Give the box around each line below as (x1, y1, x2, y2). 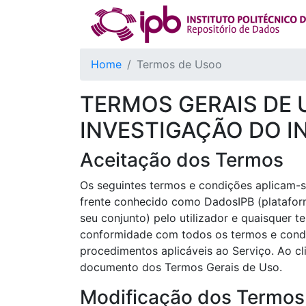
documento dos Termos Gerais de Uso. (80, 260, 282, 274)
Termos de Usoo (137, 57, 222, 71)
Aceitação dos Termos (80, 148, 283, 171)
